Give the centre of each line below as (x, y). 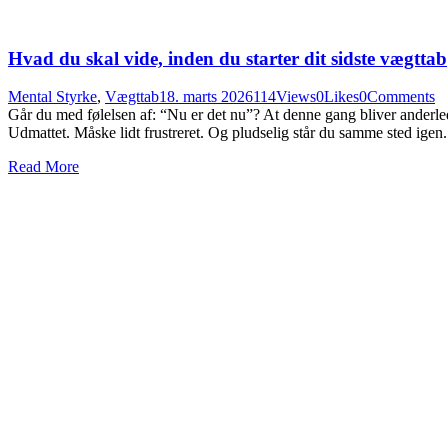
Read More (43, 167)
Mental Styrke (52, 97)
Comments (401, 97)
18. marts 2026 (206, 97)
